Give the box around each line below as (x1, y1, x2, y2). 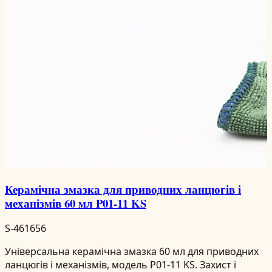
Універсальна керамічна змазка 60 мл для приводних (5, 244, 259, 258)
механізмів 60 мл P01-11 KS (5, 195, 146, 212)
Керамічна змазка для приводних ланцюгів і (5, 181, 241, 198)
